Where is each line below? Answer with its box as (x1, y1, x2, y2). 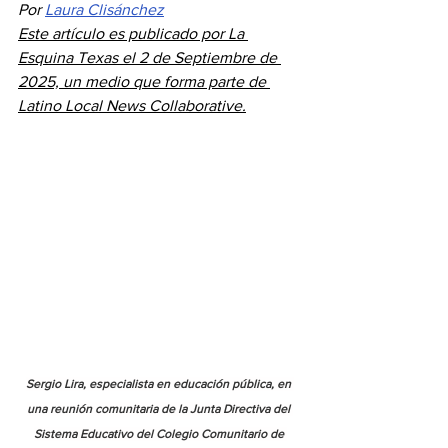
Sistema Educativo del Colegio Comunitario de (33, 427, 287, 441)
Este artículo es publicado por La (18, 25, 248, 42)
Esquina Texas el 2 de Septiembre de (18, 49, 281, 66)
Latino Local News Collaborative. (18, 97, 246, 114)
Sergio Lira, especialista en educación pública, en (26, 377, 294, 391)
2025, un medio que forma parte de (18, 73, 270, 90)
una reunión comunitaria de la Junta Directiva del (27, 402, 293, 416)
